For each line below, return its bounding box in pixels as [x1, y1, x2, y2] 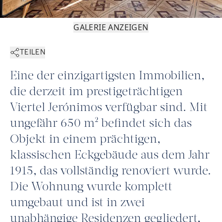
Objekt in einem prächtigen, [10, 134, 161, 146]
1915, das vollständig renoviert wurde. [10, 166, 211, 178]
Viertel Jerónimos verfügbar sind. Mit [10, 102, 208, 114]
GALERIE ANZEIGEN [73, 22, 149, 33]
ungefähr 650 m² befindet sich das [10, 118, 192, 130]
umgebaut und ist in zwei [10, 197, 145, 210]
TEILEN [20, 48, 46, 57]
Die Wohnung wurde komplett [10, 181, 172, 194]
